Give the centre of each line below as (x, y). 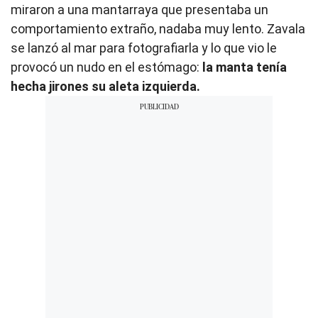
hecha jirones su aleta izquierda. (105, 87)
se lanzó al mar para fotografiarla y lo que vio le (144, 48)
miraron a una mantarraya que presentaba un (139, 10)
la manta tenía (245, 67)
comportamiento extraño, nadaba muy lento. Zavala (158, 29)
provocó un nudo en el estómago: (106, 67)
